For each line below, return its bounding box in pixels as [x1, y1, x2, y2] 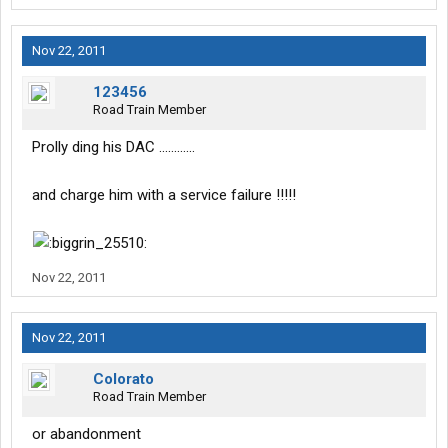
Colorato [93, 370, 154, 389]
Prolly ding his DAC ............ [32, 138, 195, 157]
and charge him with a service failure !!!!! [32, 186, 296, 205]
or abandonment [32, 425, 141, 444]
